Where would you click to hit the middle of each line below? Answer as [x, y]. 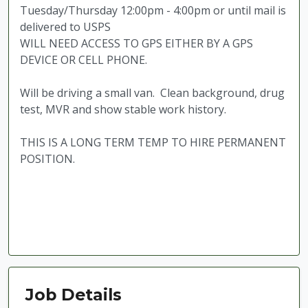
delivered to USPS [65, 26]
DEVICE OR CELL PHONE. [84, 59]
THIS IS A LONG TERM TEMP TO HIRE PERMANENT [153, 142]
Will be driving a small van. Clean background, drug [152, 92]
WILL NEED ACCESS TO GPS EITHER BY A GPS [136, 43]
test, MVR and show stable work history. [123, 109]
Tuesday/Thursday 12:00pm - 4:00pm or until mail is [153, 10]
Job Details [74, 294]
